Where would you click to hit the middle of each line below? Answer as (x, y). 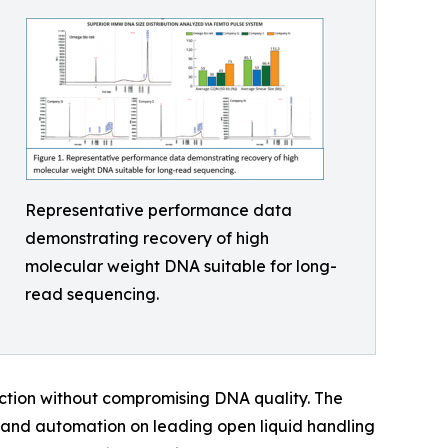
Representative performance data (158, 210)
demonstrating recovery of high (147, 238)
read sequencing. (92, 294)
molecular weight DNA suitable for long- (181, 266)
